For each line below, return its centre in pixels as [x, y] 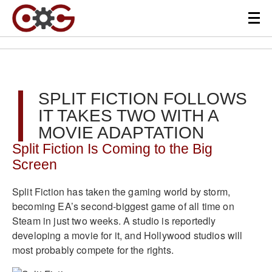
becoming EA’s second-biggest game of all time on [123, 206]
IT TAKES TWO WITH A [128, 116]
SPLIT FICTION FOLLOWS [143, 99]
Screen [35, 165]
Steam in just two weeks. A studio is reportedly [114, 220]
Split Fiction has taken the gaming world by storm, [121, 191]
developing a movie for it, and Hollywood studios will [127, 235]
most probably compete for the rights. [93, 250]
